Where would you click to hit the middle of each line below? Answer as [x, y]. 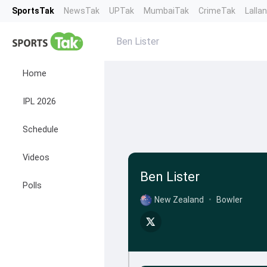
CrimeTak [217, 11]
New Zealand [179, 200]
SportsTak [33, 11]
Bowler [229, 200]
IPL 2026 [39, 102]
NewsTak [82, 11]
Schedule [41, 130]
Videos [36, 158]
